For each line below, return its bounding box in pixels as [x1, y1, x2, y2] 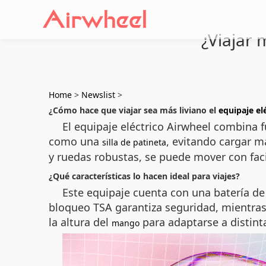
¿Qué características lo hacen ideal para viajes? [49, 170, 240, 182]
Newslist [81, 89, 115, 100]
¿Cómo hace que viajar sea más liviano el [49, 104, 218, 116]
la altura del [49, 215, 112, 229]
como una [49, 134, 102, 148]
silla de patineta [102, 137, 166, 148]
